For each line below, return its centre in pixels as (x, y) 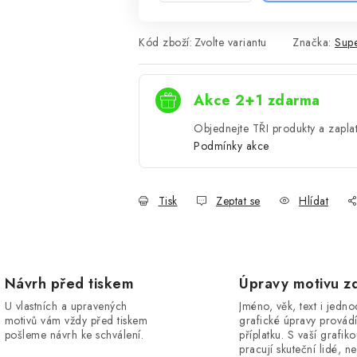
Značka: (314, 42)
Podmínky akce (231, 146)
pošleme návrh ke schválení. (74, 335)
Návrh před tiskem (69, 284)
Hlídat (314, 201)
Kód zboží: (165, 42)
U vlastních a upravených (66, 306)
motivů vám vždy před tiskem (76, 320)
